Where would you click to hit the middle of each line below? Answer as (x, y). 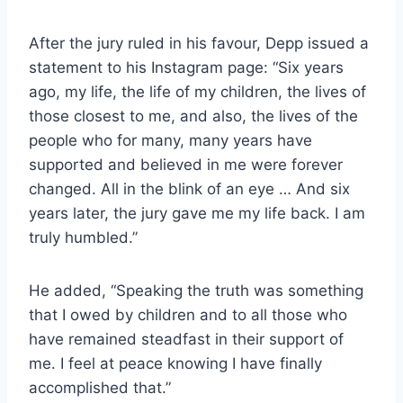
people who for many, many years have (170, 141)
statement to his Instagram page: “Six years (186, 68)
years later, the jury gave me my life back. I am (197, 214)
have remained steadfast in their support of (186, 340)
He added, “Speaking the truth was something (196, 291)
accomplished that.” (100, 388)
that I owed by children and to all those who (188, 315)
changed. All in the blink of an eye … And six (189, 189)
